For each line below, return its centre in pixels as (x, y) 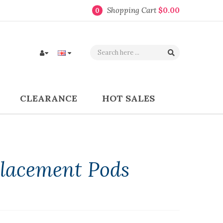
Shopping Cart (133, 10)
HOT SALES (128, 98)
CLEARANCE (48, 98)
